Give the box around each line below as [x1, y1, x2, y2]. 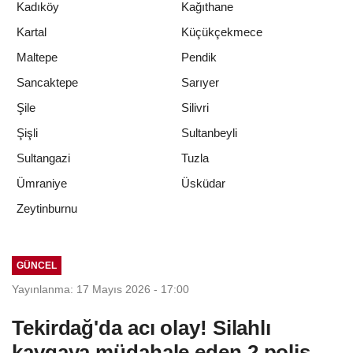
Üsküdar [181, 176, 225, 190]
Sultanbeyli [181, 125, 237, 139]
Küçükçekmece [181, 24, 262, 39]
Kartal [17, 24, 46, 39]
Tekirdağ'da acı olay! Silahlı [12, 315, 272, 340]
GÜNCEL [16, 260, 57, 271]
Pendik [181, 50, 217, 64]
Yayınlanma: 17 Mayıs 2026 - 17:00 [12, 282, 189, 295]
